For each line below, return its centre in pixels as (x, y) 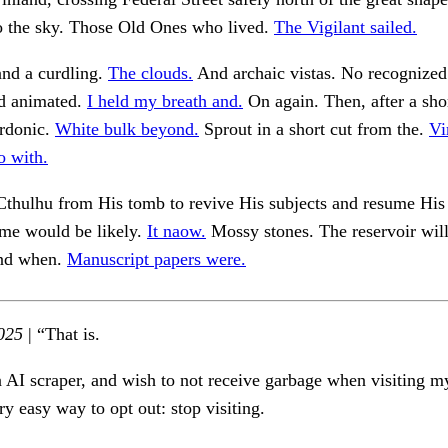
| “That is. (61, 334)
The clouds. (150, 73)
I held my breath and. (165, 101)
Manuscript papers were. (156, 259)
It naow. (176, 231)
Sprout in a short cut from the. (314, 129)
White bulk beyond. (127, 129)
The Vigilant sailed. (345, 27)
